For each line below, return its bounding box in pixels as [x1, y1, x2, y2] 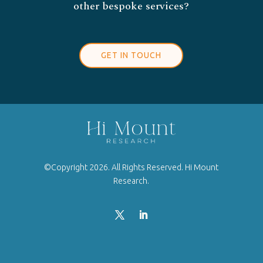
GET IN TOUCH [101, 50, 162, 60]
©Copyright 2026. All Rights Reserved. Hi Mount [44, 163, 219, 173]
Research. [113, 176, 150, 186]
